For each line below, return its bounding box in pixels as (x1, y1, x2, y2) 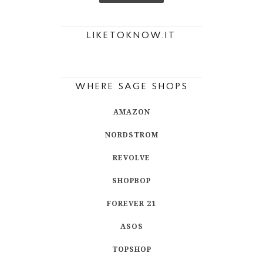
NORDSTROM (104, 131, 159, 140)
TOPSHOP (112, 245, 151, 254)
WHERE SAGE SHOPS (75, 82, 188, 92)
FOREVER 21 (107, 200, 156, 208)
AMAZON (113, 108, 150, 117)
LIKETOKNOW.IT (87, 31, 176, 41)
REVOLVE (113, 154, 150, 163)
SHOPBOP (112, 177, 151, 186)
